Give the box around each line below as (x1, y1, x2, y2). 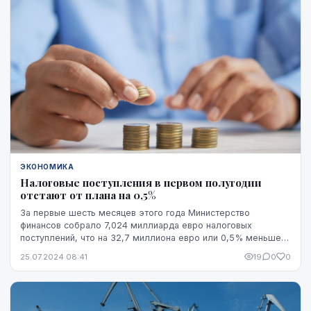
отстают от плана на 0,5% (20, 187, 156, 202)
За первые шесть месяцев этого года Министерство (20, 207, 250, 218)
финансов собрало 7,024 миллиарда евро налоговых (20, 219, 252, 230)
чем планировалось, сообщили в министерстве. (20, 244, 230, 255)
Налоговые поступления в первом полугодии (20, 175, 262, 190)
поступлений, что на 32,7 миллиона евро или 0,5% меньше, (20, 232, 284, 243)
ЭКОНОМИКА (20, 162, 74, 171)
